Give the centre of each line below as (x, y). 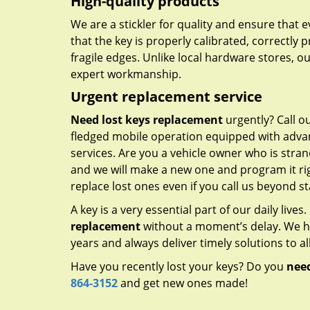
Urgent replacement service (166, 97)
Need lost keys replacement (147, 120)
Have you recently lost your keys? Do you (179, 266)
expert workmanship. (126, 74)
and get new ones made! (183, 283)
